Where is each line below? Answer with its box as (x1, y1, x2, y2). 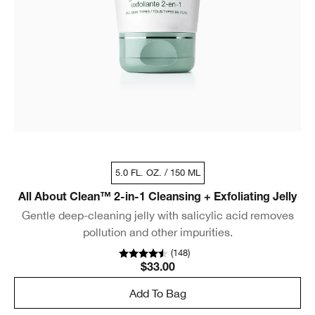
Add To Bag (129, 286, 186, 300)
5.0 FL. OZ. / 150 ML (115, 167, 200, 179)
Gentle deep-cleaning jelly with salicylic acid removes (21, 209, 294, 222)
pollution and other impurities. (82, 226, 233, 239)
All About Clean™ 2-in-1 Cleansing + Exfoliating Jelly (18, 193, 297, 205)
